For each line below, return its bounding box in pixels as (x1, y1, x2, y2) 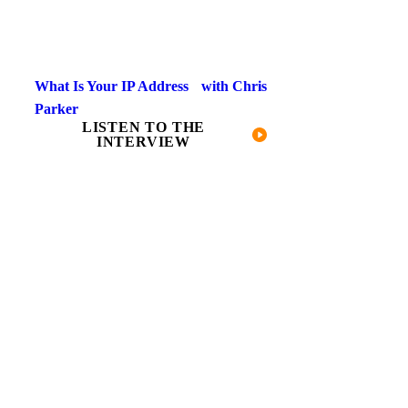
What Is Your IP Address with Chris (35, 77, 267, 94)
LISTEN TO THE (81, 118, 206, 135)
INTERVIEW (96, 133, 191, 149)
